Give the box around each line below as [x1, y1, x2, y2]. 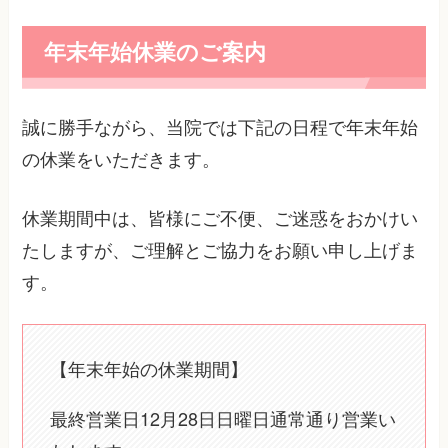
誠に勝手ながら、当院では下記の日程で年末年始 [22, 113, 419, 140]
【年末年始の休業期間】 [50, 354, 249, 381]
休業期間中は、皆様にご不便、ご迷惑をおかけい [22, 204, 419, 231]
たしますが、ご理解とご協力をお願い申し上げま [22, 236, 419, 263]
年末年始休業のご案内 [43, 36, 266, 68]
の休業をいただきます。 [22, 145, 221, 172]
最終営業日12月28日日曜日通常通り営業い [50, 404, 397, 431]
